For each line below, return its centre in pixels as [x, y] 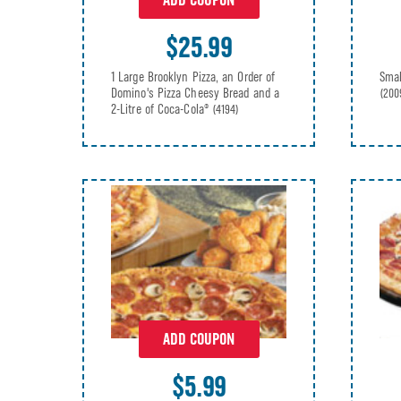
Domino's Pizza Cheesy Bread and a [195, 94]
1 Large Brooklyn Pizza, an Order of [193, 77]
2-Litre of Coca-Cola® [162, 110]
